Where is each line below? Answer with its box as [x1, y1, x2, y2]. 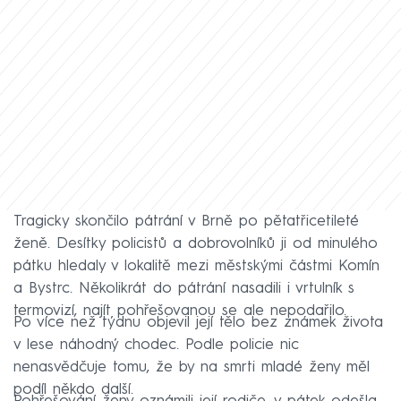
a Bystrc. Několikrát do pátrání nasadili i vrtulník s [13, 280, 354, 296]
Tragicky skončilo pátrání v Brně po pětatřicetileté [13, 213, 359, 229]
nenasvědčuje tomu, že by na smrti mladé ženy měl [13, 359, 370, 375]
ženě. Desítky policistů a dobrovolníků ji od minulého [13, 235, 378, 252]
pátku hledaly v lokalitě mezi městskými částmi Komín [13, 258, 380, 274]
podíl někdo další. [13, 381, 133, 397]
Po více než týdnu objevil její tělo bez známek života [13, 314, 383, 330]
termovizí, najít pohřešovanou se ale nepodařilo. [13, 303, 346, 319]
